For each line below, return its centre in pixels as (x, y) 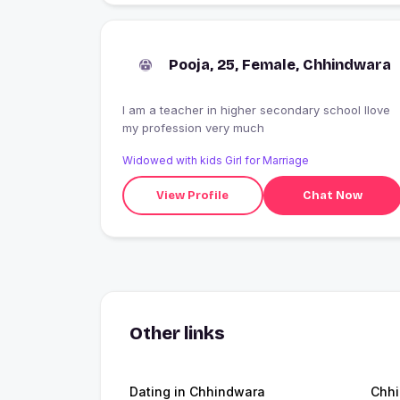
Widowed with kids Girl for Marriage (216, 161)
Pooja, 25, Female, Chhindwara (280, 65)
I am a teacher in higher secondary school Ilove (256, 110)
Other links (177, 333)
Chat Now (332, 195)
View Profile (193, 195)
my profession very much (193, 128)
